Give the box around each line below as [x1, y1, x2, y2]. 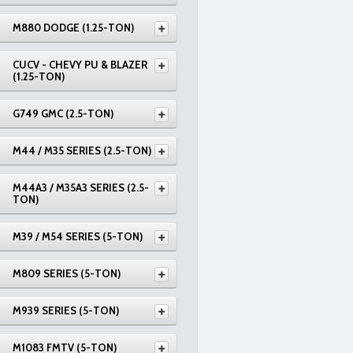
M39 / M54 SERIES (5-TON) [13, 230, 143, 243]
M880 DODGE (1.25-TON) [13, 21, 134, 34]
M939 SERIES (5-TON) [13, 304, 119, 317]
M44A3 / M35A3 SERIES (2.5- [13, 181, 149, 194]
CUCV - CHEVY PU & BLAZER [13, 58, 147, 71]
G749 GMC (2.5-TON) [13, 107, 113, 120]
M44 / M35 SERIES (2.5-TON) [13, 144, 151, 157]
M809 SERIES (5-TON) [13, 267, 121, 280]
